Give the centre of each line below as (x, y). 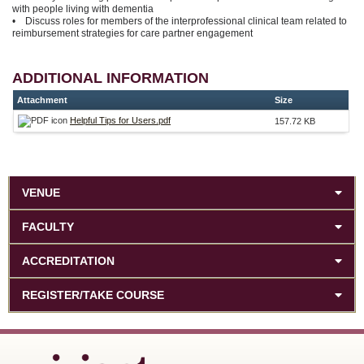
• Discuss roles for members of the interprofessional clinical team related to (180, 21)
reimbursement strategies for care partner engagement (132, 33)
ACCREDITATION (68, 260)
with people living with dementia (83, 9)
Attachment (42, 100)
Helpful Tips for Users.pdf (120, 120)
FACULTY (48, 226)
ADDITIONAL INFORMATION (110, 78)
